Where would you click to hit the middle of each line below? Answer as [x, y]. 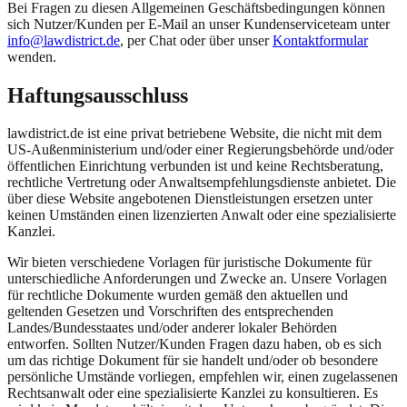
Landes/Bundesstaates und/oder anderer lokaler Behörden [172, 328]
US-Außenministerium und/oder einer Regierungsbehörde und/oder [200, 150]
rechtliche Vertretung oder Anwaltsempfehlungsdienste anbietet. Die [202, 183]
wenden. [32, 56]
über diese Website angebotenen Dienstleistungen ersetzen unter [190, 199]
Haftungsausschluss [98, 95]
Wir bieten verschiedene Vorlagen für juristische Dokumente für [189, 263]
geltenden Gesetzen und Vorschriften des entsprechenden [170, 312]
